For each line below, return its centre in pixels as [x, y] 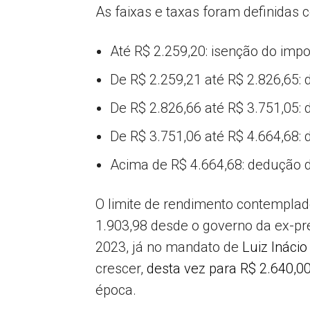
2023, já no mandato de [169, 247]
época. [116, 290]
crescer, [121, 268]
